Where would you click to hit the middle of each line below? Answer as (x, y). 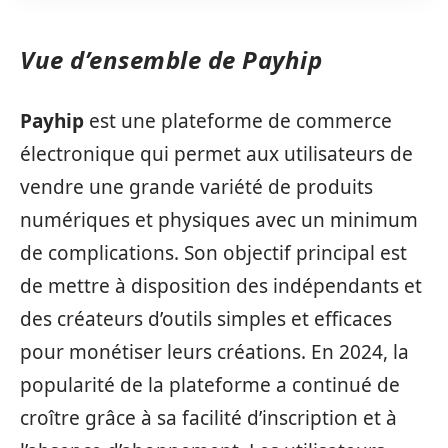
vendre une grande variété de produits (196, 186)
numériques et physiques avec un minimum (219, 219)
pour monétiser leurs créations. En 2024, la (214, 351)
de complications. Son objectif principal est (213, 252)
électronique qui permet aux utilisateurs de (216, 153)
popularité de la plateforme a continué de (210, 384)
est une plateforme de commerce (238, 120)
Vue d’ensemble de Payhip (171, 59)
